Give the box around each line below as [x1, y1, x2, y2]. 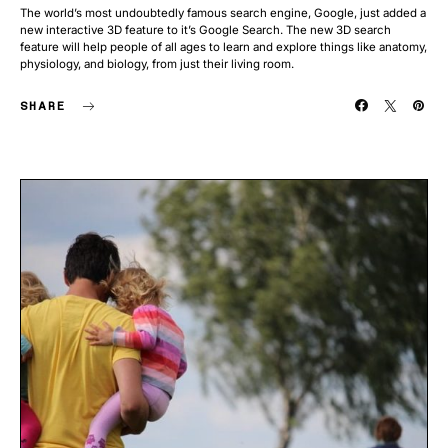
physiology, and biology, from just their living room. [20, 57, 294, 71]
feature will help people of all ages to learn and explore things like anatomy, [20, 40, 427, 54]
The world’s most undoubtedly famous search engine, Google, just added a [20, 6, 426, 20]
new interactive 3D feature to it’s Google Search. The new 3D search [20, 23, 391, 37]
